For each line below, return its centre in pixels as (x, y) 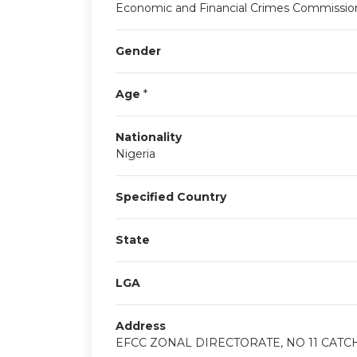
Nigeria (135, 154)
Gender (138, 51)
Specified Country (171, 197)
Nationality (148, 137)
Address (140, 326)
